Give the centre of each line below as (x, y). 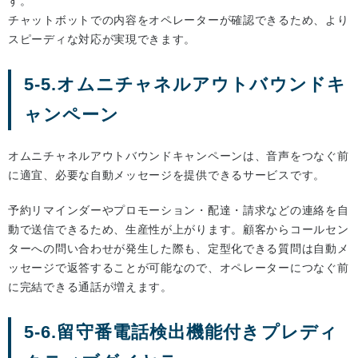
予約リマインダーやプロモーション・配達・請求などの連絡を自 (179, 211)
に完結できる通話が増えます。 (90, 287)
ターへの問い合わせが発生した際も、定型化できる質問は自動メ (179, 249)
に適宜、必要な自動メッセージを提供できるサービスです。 (167, 175)
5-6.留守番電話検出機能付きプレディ (181, 332)
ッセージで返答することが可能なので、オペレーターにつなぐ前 (179, 268)
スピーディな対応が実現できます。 (102, 40)
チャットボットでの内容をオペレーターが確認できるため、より (179, 20)
